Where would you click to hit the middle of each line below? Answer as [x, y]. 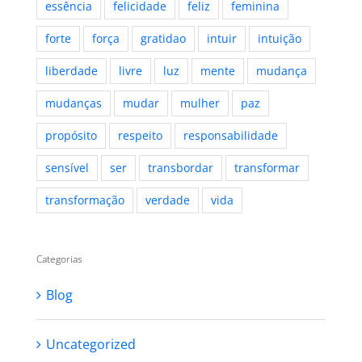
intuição [279, 39]
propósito [71, 136]
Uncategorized [90, 344]
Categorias [59, 259]
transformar [267, 168]
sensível [67, 168]
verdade [167, 200]
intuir [221, 39]
